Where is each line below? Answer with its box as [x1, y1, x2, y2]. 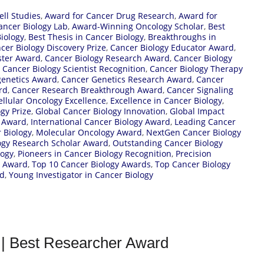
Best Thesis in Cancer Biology [28, 31, 144, 42]
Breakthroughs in [148, 31, 216, 42]
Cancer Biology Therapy [150, 62, 243, 74]
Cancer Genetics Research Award [61, 73, 192, 85]
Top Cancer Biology [155, 158, 230, 170]
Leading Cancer [174, 115, 236, 127]
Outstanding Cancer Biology [113, 137, 223, 148]
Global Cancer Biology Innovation [35, 105, 166, 117]
